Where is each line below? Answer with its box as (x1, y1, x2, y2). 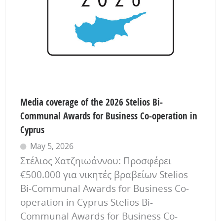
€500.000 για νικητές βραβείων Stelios (20, 168, 188, 181)
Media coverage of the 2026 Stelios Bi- (20, 95, 163, 109)
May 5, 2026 (30, 140, 74, 151)
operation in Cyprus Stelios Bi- (20, 195, 153, 209)
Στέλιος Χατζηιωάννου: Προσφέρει (20, 154, 171, 167)
